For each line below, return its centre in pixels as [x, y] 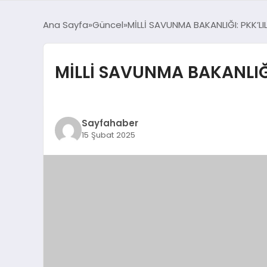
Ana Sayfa [66, 24]
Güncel [108, 24]
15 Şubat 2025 [108, 135]
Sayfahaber [110, 123]
